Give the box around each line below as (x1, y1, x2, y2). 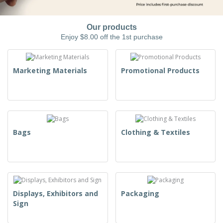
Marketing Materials (13, 66, 87, 76)
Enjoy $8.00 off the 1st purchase (60, 33, 163, 41)
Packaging (120, 189, 159, 199)
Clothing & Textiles (120, 127, 190, 137)
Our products (86, 23, 137, 32)
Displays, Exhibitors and (13, 189, 98, 199)
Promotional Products (120, 66, 200, 76)
